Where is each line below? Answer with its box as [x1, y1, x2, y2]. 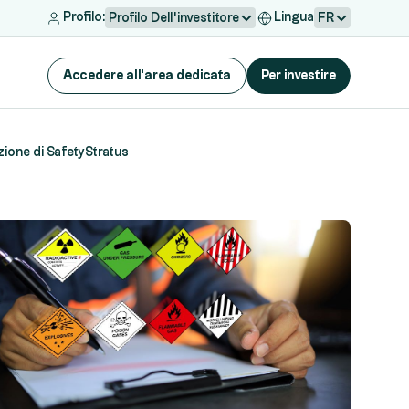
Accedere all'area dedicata [63, 69, 231, 82]
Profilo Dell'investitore [109, 12, 239, 25]
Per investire [261, 69, 336, 82]
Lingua [274, 11, 314, 24]
